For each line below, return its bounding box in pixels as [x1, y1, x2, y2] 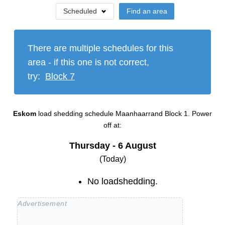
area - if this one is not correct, [28, 57, 149, 67]
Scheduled [63, 7, 97, 15]
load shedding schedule [38, 109, 116, 118]
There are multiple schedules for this [28, 43, 173, 53]
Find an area [126, 7, 167, 15]
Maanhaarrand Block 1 [116, 109, 188, 118]
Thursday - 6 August [69, 141, 156, 151]
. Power [188, 109, 212, 118]
